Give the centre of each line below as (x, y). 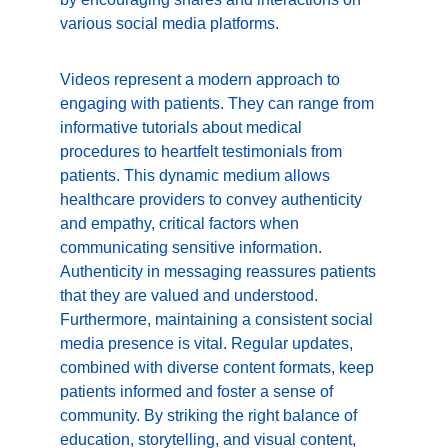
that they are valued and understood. (191, 295)
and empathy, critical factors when (181, 223)
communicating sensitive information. (193, 247)
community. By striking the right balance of (210, 415)
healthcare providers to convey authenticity (213, 199)
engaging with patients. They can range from (219, 103)
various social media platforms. (169, 23)
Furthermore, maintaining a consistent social (218, 319)
